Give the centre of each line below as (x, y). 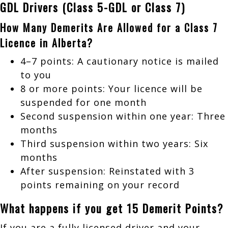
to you (36, 75)
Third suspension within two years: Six (114, 143)
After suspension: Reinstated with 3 (107, 171)
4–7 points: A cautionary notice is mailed (120, 61)
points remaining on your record (100, 184)
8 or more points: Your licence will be (111, 88)
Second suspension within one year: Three (123, 116)
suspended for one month (83, 102)
